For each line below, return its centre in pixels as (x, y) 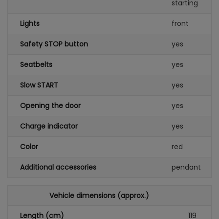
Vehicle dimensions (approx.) (99, 195)
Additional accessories (58, 167)
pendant (186, 167)
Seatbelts (36, 64)
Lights (30, 23)
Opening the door (50, 105)
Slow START (39, 85)
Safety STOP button (54, 44)
